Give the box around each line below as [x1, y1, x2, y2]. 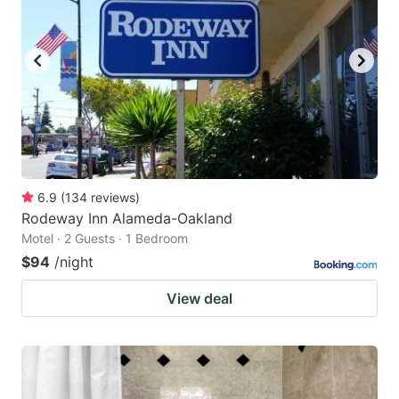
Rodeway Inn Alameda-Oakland [21, 208, 232, 227]
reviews [91, 189, 135, 205]
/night [54, 252, 94, 271]
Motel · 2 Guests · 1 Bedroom [21, 230, 188, 246]
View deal [167, 289, 232, 307]
